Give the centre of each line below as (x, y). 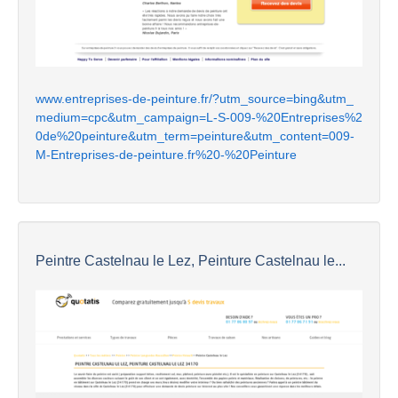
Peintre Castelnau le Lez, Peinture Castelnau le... (191, 261)
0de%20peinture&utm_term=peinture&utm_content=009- (195, 136)
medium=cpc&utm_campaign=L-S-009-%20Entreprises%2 (199, 118)
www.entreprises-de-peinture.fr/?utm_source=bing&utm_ (195, 99)
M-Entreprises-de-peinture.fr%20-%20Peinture (166, 155)
